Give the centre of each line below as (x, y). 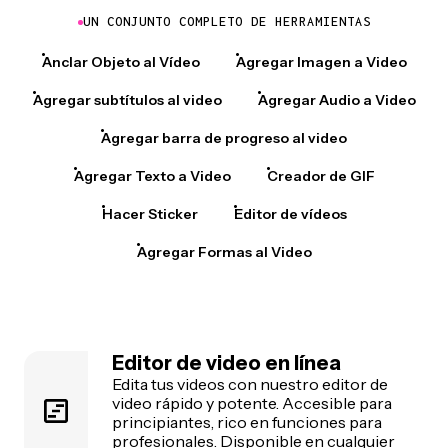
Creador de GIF (320, 176)
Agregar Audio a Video (336, 100)
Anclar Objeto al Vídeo (120, 62)
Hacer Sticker (149, 214)
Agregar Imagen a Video (321, 62)
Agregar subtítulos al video (127, 100)
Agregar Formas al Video (224, 252)
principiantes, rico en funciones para (247, 422)
